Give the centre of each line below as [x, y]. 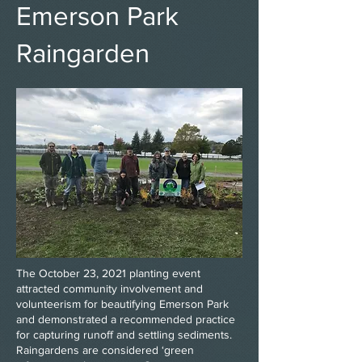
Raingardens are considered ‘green [105, 350]
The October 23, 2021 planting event [108, 273]
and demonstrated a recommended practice [126, 319]
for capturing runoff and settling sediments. [126, 335]
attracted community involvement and [109, 288]
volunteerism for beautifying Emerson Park [122, 304]
